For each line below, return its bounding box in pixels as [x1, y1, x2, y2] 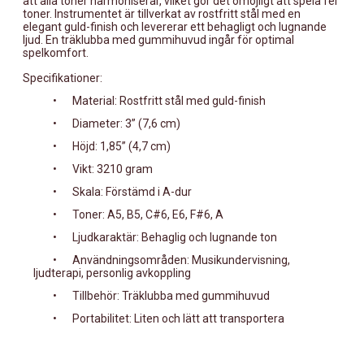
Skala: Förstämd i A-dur [72, 184, 192, 198]
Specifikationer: [23, 71, 102, 84]
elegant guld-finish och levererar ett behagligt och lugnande [23, 19, 327, 33]
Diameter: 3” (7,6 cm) [72, 116, 180, 130]
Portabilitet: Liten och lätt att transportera [72, 311, 284, 325]
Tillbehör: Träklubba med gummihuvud [72, 288, 270, 302]
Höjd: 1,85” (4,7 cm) [72, 139, 171, 153]
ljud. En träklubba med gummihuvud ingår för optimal [23, 32, 294, 46]
